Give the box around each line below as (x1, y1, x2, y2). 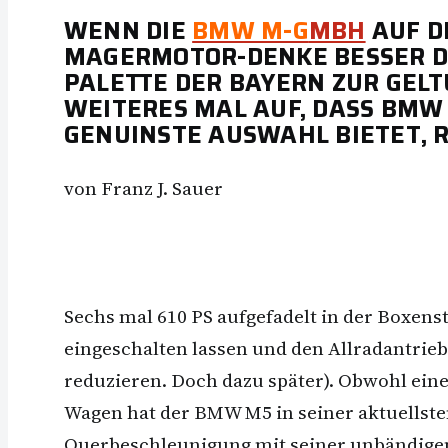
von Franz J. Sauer (64, 174, 223, 201)
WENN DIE (64, 11, 193, 50)
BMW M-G (192, 11, 309, 50)
